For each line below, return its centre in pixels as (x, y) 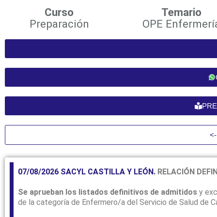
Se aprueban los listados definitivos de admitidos (108, 192)
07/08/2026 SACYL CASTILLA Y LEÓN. (88, 172)
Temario (181, 12)
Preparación (59, 24)
